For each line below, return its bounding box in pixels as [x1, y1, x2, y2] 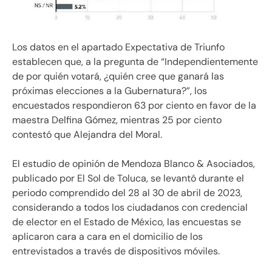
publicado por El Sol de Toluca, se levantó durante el [12, 171, 244, 185]
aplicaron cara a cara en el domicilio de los [12, 229, 203, 243]
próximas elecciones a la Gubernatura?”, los [12, 84, 207, 97]
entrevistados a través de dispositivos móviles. [12, 244, 220, 257]
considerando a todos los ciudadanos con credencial [12, 200, 248, 214]
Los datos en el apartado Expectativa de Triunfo [12, 40, 225, 53]
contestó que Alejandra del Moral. [12, 127, 162, 141]
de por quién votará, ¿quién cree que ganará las [12, 69, 224, 83]
